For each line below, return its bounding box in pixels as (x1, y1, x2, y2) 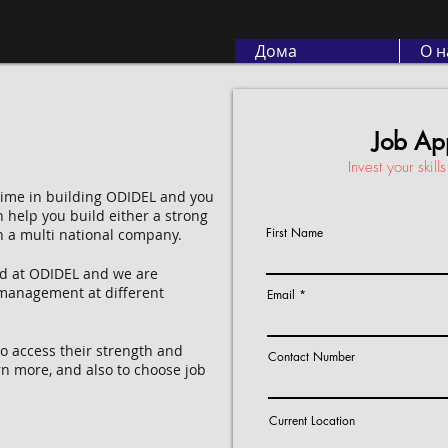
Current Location (269, 412, 355, 429)
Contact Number (268, 348, 355, 365)
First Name (266, 224, 323, 241)
